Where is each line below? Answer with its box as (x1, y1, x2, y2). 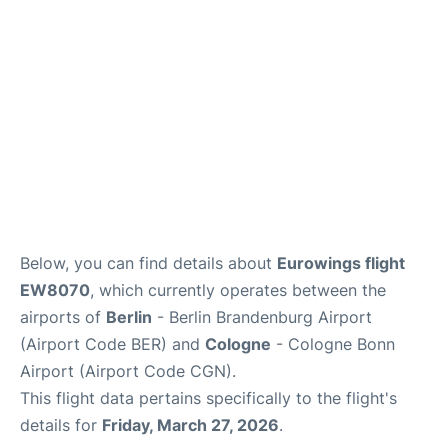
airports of (20, 307, 106, 327)
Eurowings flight (277, 253, 405, 273)
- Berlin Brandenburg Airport (152, 307, 372, 327)
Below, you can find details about (20, 253, 277, 273)
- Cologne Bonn (271, 334, 395, 354)
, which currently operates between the (90, 280, 386, 300)
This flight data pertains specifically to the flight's (20, 388, 397, 408)
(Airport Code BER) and (20, 334, 205, 354)
